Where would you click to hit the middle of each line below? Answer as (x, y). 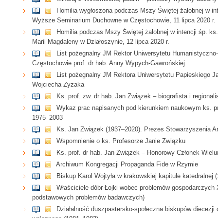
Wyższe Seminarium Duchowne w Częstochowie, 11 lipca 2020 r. (124, 20)
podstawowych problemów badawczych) (89, 198)
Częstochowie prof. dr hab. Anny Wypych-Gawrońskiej (109, 63)
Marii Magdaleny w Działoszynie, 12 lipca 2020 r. (101, 42)
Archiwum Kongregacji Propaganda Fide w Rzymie (127, 164)
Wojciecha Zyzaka (58, 85)
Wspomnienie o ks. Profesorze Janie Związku (121, 141)
